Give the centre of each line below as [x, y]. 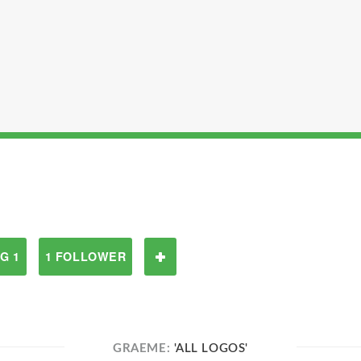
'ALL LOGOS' [211, 349]
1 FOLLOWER [85, 256]
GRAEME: [143, 349]
